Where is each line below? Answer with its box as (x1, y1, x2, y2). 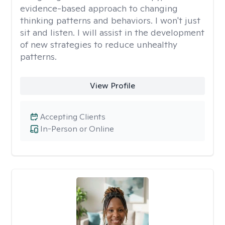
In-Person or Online (40, 124, 114, 134)
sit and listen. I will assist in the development (20, 27, 204, 38)
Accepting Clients (40, 111, 105, 122)
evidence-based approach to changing (20, 3, 178, 14)
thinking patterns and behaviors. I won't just (20, 15, 200, 26)
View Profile (89, 80, 135, 91)
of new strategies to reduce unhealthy (20, 39, 177, 50)
